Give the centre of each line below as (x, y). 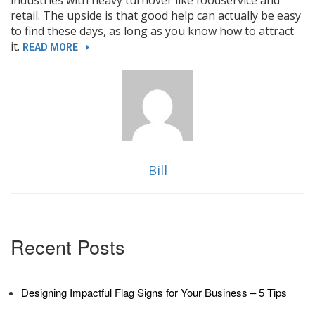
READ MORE (50, 47)
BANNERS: (101, 78)
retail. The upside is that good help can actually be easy (156, 15)
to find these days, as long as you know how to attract (152, 31)
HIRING (94, 62)
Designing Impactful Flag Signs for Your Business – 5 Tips (154, 292)
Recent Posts (68, 246)
